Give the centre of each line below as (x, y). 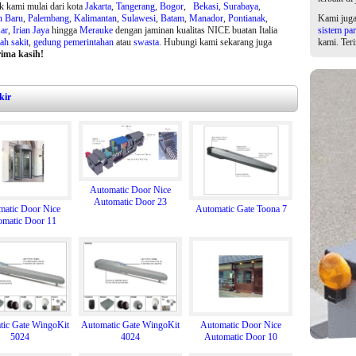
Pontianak (246, 18)
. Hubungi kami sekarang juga (215, 42)
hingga (64, 30)
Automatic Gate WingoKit (130, 325)
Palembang (48, 18)
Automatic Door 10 (241, 337)
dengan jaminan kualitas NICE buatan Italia (195, 30)
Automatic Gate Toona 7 (241, 209)
